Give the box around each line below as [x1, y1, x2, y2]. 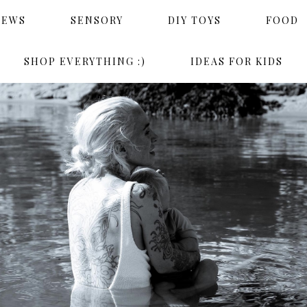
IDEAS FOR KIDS [191, 55, 283, 68]
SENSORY [70, 14, 123, 27]
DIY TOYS [167, 14, 221, 27]
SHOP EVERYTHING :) [24, 55, 146, 68]
